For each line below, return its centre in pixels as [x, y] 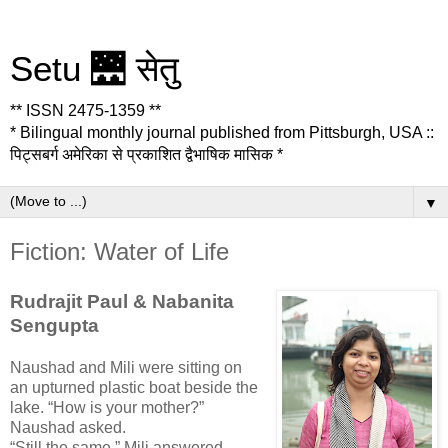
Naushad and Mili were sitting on [126, 367]
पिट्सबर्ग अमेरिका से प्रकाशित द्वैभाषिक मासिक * [146, 154]
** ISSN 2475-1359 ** [85, 110]
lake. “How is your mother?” [107, 407]
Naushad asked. [68, 427]
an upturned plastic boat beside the [134, 387]
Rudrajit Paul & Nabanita [122, 301]
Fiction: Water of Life [119, 251]
